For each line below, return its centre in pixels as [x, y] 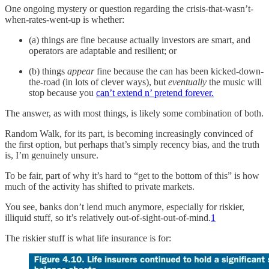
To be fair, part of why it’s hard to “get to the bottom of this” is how [132, 176]
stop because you [62, 93]
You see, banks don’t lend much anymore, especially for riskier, [125, 207]
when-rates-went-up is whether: [65, 20]
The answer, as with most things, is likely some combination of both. [134, 113]
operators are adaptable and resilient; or [103, 51]
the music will [234, 82]
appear [81, 71]
